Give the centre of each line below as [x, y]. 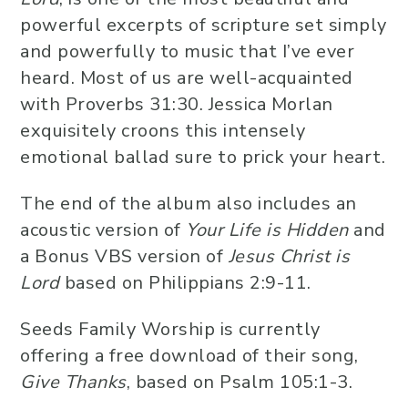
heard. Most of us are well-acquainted [187, 78]
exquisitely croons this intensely [163, 131]
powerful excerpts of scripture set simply [204, 25]
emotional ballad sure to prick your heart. [203, 158]
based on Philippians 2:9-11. [185, 283]
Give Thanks [73, 382]
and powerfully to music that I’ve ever [187, 52]
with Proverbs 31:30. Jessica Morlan [177, 105]
